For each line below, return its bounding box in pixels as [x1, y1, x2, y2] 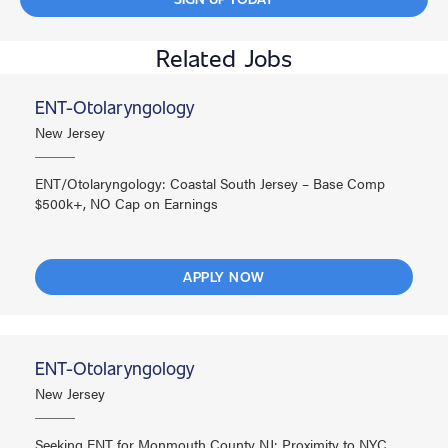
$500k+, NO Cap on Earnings [35, 193, 218, 214]
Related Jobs [156, 41, 292, 74]
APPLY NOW [183, 267, 265, 287]
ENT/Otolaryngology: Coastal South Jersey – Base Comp [35, 173, 385, 194]
